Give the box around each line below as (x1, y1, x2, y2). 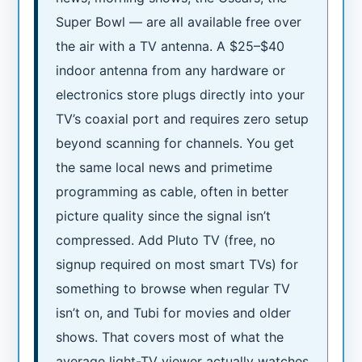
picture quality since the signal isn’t (56, 208, 271, 225)
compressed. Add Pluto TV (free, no (56, 232, 276, 249)
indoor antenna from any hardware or (56, 62, 286, 79)
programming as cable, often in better (56, 183, 289, 200)
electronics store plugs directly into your (56, 86, 305, 103)
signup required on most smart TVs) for (56, 256, 299, 273)
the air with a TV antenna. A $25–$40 (56, 38, 285, 55)
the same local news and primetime (56, 159, 273, 176)
